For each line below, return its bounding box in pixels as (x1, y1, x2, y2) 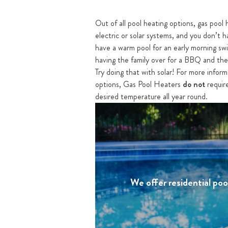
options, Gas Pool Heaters (95, 78, 183, 91)
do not (183, 78, 205, 91)
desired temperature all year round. (95, 91, 208, 103)
